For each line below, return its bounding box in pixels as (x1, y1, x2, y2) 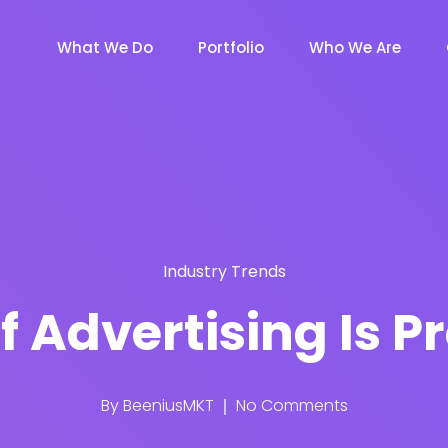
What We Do (57, 36, 153, 58)
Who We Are (309, 36, 401, 58)
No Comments (231, 394, 348, 417)
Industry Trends (162, 260, 286, 283)
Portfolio (198, 36, 264, 58)
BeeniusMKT (122, 394, 214, 417)
